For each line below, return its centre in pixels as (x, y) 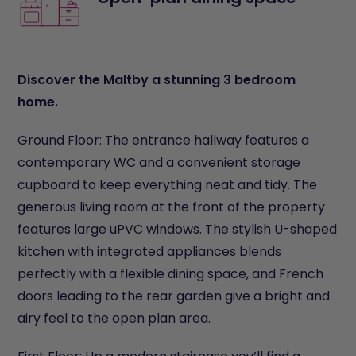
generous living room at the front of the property (172, 207)
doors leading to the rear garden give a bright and (174, 296)
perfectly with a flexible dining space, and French (171, 273)
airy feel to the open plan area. (114, 318)
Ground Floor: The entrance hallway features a (164, 140)
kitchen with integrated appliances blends (150, 251)
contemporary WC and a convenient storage (159, 162)
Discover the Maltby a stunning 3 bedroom (157, 79)
